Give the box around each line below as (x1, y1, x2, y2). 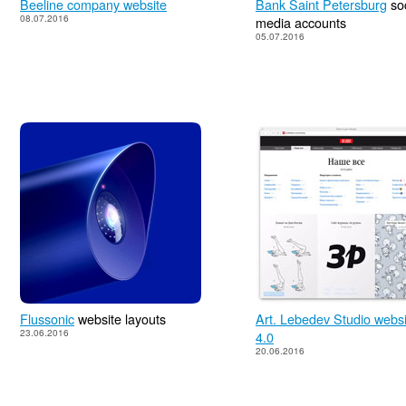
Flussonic (20, 309, 74, 329)
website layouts (74, 309, 166, 329)
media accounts (256, 13, 346, 33)
